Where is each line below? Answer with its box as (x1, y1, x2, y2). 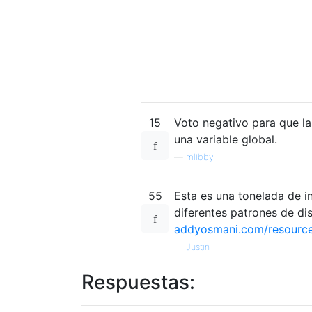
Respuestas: (81, 270, 195, 294)
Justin (186, 241, 210, 252)
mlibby (186, 151, 214, 162)
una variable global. (174, 132, 277, 146)
